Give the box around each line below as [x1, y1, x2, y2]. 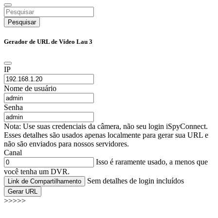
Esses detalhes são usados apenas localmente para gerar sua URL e [4, 131, 208, 140]
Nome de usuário [4, 84, 56, 93]
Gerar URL [8, 188, 37, 196]
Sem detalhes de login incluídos [87, 177, 184, 185]
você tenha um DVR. [4, 167, 70, 176]
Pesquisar [8, 18, 36, 26]
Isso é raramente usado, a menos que [94, 158, 208, 166]
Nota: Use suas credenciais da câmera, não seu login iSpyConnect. [4, 122, 208, 131]
